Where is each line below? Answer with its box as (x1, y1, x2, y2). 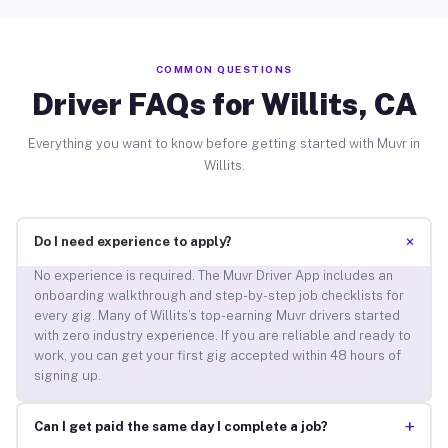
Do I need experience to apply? (33, 234, 232, 250)
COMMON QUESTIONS (155, 62, 293, 75)
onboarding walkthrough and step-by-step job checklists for (33, 288, 404, 304)
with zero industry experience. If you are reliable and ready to (33, 328, 411, 344)
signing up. (33, 368, 101, 384)
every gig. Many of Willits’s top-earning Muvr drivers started (33, 308, 400, 324)
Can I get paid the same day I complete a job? (33, 419, 328, 435)
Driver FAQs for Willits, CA (31, 85, 417, 122)
